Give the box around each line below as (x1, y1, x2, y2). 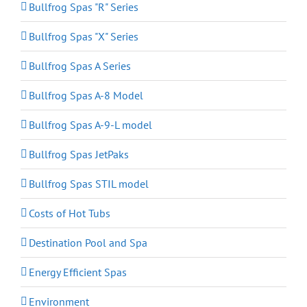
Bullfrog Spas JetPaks (29, 147, 129, 162)
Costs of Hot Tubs (29, 206, 110, 221)
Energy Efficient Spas (29, 265, 127, 280)
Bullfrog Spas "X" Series (29, 29, 138, 44)
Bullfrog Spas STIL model (29, 177, 149, 191)
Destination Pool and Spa (29, 236, 147, 250)
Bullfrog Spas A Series (29, 59, 131, 73)
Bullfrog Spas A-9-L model (29, 118, 152, 132)
